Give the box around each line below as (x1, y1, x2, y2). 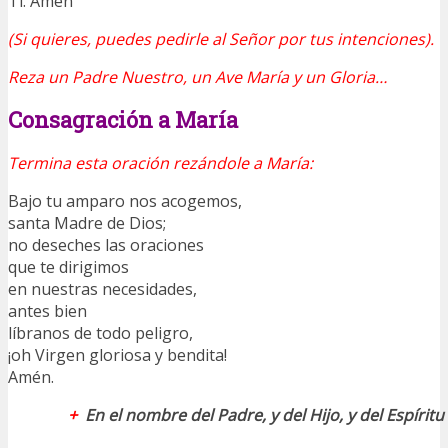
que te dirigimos (8, 255, 129, 278)
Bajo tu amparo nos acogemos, (8, 189, 242, 212)
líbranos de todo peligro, (8, 321, 193, 344)
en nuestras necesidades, (8, 277, 197, 300)
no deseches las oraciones (8, 233, 204, 256)
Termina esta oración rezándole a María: (8, 151, 313, 174)
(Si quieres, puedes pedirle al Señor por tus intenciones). (8, 28, 434, 51)
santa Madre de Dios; (8, 211, 166, 234)
